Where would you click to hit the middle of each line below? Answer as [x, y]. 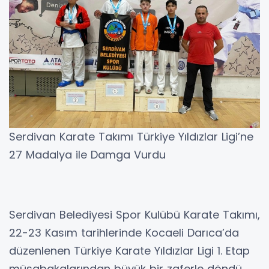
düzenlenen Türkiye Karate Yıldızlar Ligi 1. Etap [129, 251]
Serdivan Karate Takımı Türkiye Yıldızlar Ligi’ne [131, 137]
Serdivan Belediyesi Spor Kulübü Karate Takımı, [134, 215]
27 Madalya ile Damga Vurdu [87, 155]
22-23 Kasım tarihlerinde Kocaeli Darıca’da [124, 233]
